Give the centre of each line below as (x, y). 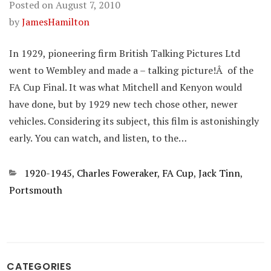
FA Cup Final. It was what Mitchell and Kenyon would (126, 87)
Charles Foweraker (117, 173)
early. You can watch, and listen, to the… (98, 138)
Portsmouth (36, 190)
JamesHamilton (56, 22)
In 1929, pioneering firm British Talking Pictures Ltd (125, 53)
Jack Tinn (219, 173)
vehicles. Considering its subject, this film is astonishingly (134, 121)
